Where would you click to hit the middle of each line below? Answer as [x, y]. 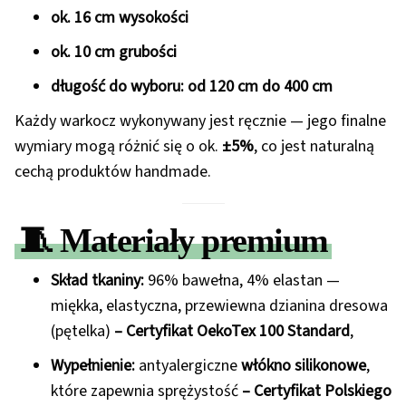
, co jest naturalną [314, 147]
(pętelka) [82, 332]
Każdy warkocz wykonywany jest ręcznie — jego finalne [200, 121]
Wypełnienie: [93, 366]
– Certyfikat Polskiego [317, 391]
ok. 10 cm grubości [114, 53]
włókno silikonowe [304, 366]
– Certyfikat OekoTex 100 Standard [232, 332]
